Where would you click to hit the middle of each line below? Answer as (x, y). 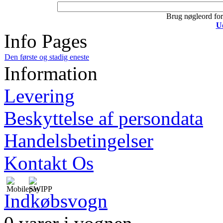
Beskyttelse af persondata (104, 118)
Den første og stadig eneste (47, 57)
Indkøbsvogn (56, 201)
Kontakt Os (49, 163)
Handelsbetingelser (79, 140)
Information (51, 73)
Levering (39, 96)
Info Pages (46, 41)
